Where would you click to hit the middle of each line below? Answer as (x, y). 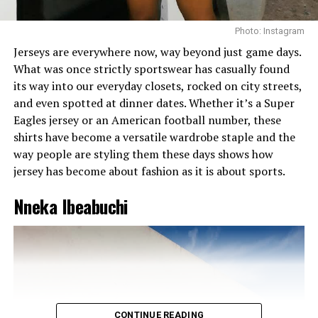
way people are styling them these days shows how (143, 154)
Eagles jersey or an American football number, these (147, 120)
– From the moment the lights (225, 264)
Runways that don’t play (79, 264)
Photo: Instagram (270, 31)
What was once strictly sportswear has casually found (151, 68)
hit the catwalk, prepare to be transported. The (135, 281)
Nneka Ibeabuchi (70, 205)
